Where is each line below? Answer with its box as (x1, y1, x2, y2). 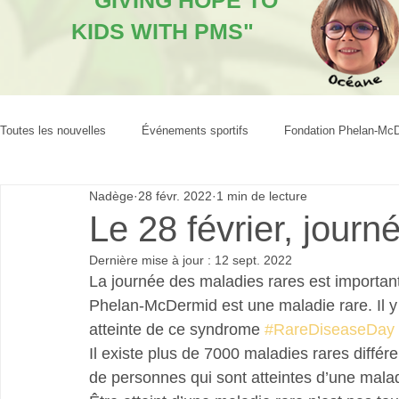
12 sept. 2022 (215, 253, 292, 267)
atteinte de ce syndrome (89, 321, 265, 338)
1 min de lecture (216, 188, 307, 203)
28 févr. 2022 (138, 188, 212, 203)
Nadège (89, 188, 134, 203)
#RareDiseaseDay (265, 321, 395, 338)
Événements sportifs (142, 124, 248, 137)
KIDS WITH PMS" (71, 19, 254, 44)
